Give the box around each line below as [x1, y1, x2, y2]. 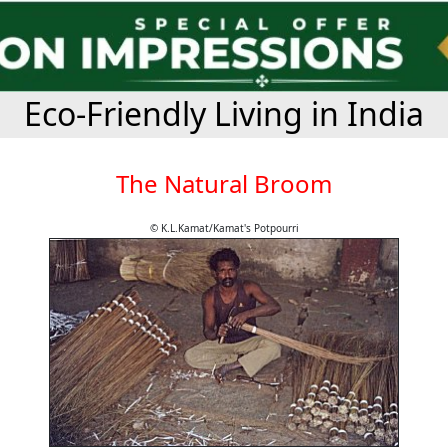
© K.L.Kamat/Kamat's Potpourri [149, 221, 299, 235]
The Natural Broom [116, 167, 332, 200]
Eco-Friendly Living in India [24, 92, 424, 135]
